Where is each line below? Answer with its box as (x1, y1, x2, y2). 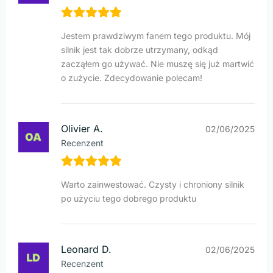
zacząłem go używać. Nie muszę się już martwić (61, 58, 254, 69)
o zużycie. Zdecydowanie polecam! (61, 73, 202, 83)
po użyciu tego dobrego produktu (61, 193, 196, 204)
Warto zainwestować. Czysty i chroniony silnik (61, 179, 244, 190)
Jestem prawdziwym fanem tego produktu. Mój (61, 30, 250, 41)
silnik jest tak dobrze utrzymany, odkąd (61, 44, 218, 55)
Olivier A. (61, 122, 103, 135)
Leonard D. (61, 243, 112, 256)
